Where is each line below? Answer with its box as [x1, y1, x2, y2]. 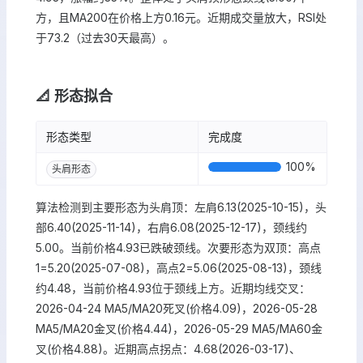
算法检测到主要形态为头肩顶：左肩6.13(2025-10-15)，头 [36, 200, 327, 214]
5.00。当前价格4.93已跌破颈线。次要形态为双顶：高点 [36, 241, 321, 254]
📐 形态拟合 [36, 88, 113, 105]
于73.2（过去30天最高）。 [36, 31, 174, 45]
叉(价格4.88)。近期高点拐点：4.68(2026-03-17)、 [36, 342, 301, 356]
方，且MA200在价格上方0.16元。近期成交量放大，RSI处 [36, 11, 327, 24]
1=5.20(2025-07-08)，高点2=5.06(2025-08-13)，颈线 [36, 261, 322, 275]
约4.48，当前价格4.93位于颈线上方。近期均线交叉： [36, 281, 310, 295]
